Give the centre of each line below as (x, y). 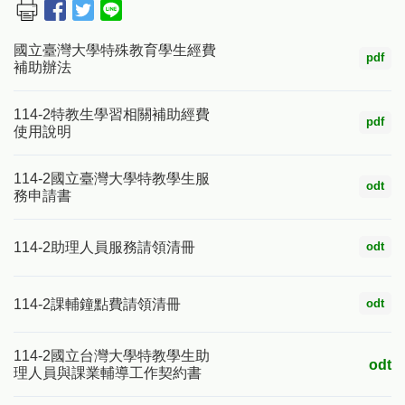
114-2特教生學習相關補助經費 (112, 114)
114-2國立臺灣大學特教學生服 (112, 179)
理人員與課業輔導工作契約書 (108, 373)
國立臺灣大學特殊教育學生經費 (115, 50)
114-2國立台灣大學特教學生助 (112, 356)
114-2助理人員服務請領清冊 (104, 248)
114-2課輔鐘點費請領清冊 (97, 304)
